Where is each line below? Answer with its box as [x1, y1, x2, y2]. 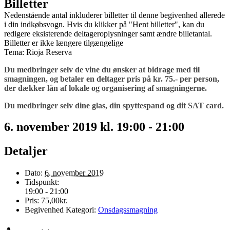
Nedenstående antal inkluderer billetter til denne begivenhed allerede [4, 10, 225, 20]
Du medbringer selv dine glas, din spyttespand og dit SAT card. [4, 101, 224, 110]
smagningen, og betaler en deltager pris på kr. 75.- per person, [4, 74, 219, 83]
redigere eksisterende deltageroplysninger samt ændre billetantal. [4, 29, 212, 38]
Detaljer [4, 144, 48, 158]
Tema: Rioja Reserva [4, 47, 72, 56]
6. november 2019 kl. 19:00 [4, 120, 145, 134]
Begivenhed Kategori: [25, 205, 96, 215]
